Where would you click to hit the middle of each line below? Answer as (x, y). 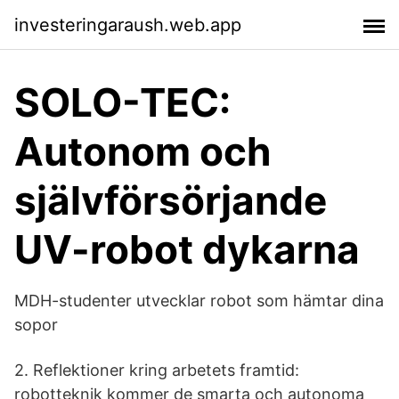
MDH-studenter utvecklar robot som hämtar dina (199, 301)
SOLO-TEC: (122, 102)
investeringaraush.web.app (128, 24)
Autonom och (142, 151)
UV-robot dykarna (187, 249)
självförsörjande (171, 200)
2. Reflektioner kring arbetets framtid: (157, 370)
